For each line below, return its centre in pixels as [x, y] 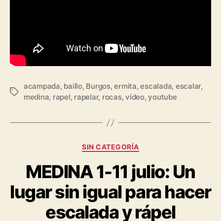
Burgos [98, 86]
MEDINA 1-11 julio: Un [110, 171]
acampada [42, 86]
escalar [188, 86]
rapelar [86, 97]
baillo [73, 86]
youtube [163, 97]
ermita [125, 86]
